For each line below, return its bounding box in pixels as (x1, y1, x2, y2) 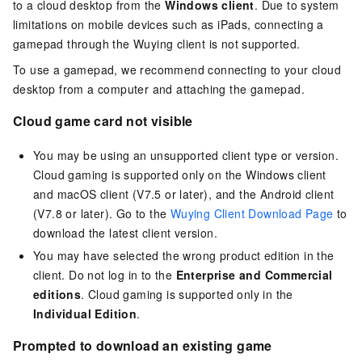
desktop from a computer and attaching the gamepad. (13, 81, 305, 98)
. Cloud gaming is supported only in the (81, 286, 293, 303)
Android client (259, 186, 335, 203)
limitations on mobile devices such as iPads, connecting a (13, 16, 324, 33)
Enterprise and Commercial (175, 267, 333, 284)
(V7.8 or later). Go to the (33, 205, 170, 222)
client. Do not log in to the (33, 267, 176, 284)
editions (33, 286, 82, 303)
